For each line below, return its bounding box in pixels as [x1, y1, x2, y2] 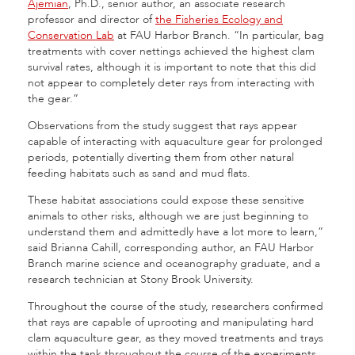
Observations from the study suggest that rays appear [28, 118, 297, 133]
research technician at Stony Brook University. [28, 272, 254, 287]
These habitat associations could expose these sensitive [28, 193, 304, 208]
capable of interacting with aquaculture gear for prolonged [28, 134, 323, 149]
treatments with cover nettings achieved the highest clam [28, 44, 315, 59]
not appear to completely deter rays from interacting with [28, 75, 315, 90]
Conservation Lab [28, 28, 114, 43]
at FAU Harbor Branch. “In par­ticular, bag [114, 28, 324, 43]
